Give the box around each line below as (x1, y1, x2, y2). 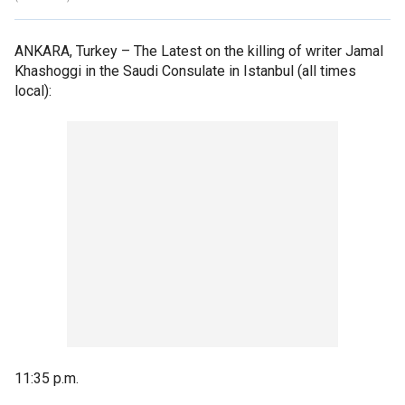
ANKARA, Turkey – (14, 42, 134, 60)
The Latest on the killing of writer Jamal (134, 42, 383, 60)
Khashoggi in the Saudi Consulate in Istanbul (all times (14, 61, 356, 80)
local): (14, 81, 52, 99)
